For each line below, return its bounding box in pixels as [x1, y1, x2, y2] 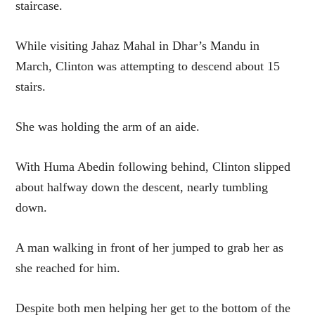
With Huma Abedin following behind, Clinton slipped [15, 160, 291, 174]
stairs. [15, 79, 46, 94]
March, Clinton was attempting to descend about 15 [15, 59, 281, 74]
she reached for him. [15, 261, 121, 276]
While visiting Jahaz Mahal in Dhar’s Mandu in [15, 39, 260, 53]
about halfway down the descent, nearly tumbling [15, 180, 269, 195]
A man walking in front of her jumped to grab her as [15, 240, 284, 255]
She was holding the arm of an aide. [15, 120, 200, 134]
